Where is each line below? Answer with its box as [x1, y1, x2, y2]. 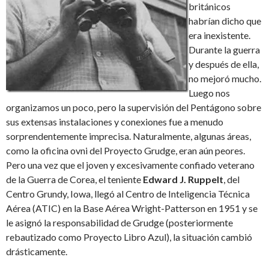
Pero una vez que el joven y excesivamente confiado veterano [6, 159, 255, 171]
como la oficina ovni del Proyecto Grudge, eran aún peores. [6, 145, 245, 157]
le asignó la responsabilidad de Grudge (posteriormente [6, 217, 233, 229]
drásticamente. [6, 246, 67, 258]
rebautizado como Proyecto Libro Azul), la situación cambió [6, 231, 252, 243]
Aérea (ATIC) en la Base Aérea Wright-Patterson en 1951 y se [6, 202, 258, 214]
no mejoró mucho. [189, 73, 261, 85]
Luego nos [189, 87, 230, 99]
